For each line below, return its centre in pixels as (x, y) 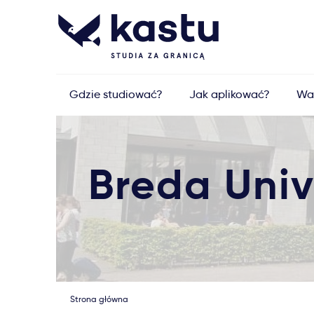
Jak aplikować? (230, 94)
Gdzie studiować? (116, 94)
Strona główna (99, 299)
